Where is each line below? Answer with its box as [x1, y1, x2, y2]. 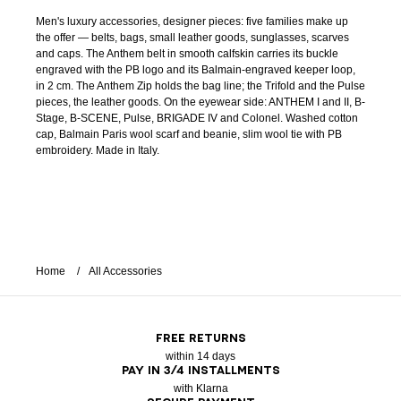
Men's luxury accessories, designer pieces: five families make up [36, 15, 348, 28]
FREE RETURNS [155, 332, 246, 344]
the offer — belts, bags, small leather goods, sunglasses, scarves [36, 31, 349, 44]
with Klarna [173, 382, 228, 395]
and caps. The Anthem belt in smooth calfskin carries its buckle [36, 47, 338, 60]
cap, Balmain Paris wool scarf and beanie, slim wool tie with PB [36, 128, 342, 141]
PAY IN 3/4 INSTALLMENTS [121, 364, 280, 376]
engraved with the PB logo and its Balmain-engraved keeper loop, [36, 64, 355, 76]
